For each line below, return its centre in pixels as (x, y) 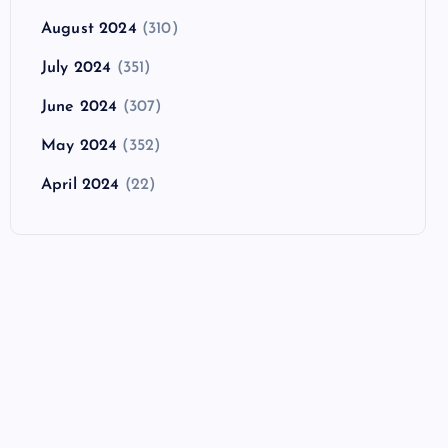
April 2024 (80, 184)
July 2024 (76, 67)
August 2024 (89, 28)
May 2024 (79, 145)
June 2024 (79, 106)
